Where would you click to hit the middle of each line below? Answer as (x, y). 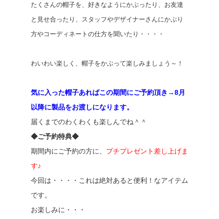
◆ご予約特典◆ (55, 136)
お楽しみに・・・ (58, 210)
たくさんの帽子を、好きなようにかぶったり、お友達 (107, 5)
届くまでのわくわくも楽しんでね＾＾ (89, 122)
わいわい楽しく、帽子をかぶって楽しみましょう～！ (107, 63)
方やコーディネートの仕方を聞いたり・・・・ (97, 34)
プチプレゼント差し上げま (147, 151)
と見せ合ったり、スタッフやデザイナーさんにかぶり (107, 19)
